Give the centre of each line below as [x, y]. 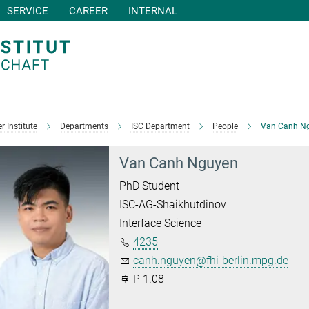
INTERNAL [153, 11]
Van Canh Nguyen [179, 163]
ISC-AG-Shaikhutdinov [173, 205]
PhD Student [150, 186]
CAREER [88, 11]
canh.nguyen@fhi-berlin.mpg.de [211, 260]
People [225, 126]
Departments [84, 126]
